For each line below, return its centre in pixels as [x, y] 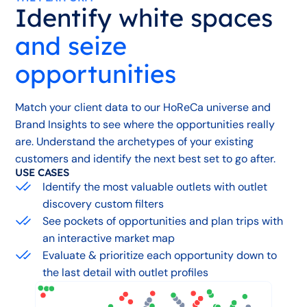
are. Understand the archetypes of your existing [135, 141]
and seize [71, 45]
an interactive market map [109, 238]
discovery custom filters [103, 204]
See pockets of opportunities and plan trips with [163, 221]
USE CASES [42, 172]
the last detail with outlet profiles [126, 272]
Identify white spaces [144, 17]
